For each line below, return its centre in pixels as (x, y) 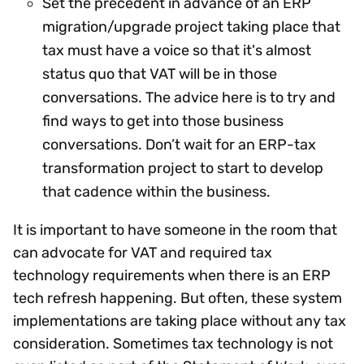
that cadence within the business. (160, 192)
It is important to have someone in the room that (175, 230)
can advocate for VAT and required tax (143, 253)
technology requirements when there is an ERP (172, 276)
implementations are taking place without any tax (180, 321)
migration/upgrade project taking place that (191, 27)
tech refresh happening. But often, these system (178, 299)
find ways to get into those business (163, 121)
